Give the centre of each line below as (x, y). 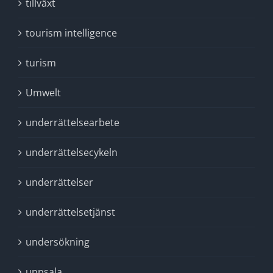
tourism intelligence (71, 33)
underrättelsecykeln (72, 152)
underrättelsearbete (73, 122)
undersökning (58, 242)
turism (41, 63)
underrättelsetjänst (70, 212)
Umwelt (43, 93)
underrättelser (59, 182)
